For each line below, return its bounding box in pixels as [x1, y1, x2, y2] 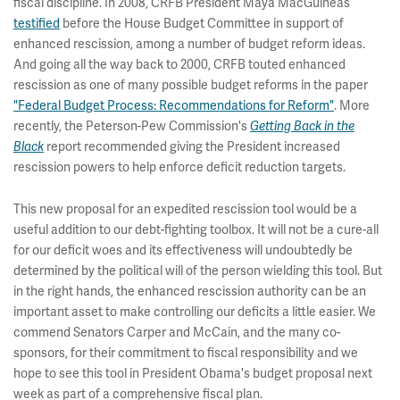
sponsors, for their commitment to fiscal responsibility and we [13, 346, 358, 361]
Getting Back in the [250, 119, 354, 134]
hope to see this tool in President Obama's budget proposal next [13, 366, 372, 381]
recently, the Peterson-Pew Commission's [13, 119, 250, 134]
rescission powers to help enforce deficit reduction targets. [13, 160, 346, 175]
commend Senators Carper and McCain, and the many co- [13, 325, 340, 340]
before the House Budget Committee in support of [60, 16, 344, 31]
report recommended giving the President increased [44, 139, 340, 154]
